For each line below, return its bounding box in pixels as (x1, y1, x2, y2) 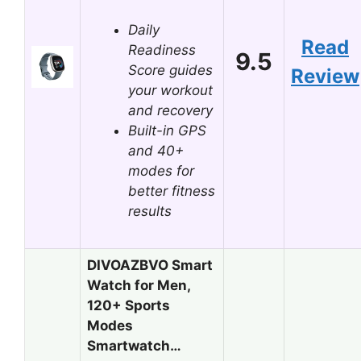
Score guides (128, 61, 213, 78)
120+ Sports (87, 297, 170, 313)
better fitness (128, 182, 215, 199)
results (128, 202, 172, 219)
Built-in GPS (128, 122, 206, 139)
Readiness (128, 41, 196, 58)
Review (291, 64, 359, 88)
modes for (128, 162, 194, 179)
